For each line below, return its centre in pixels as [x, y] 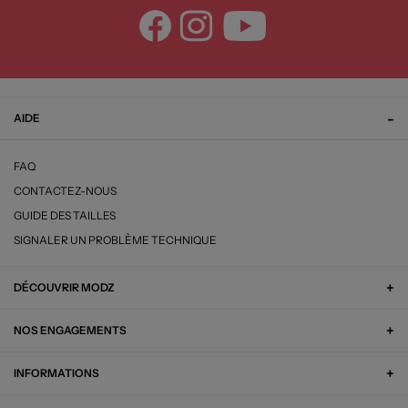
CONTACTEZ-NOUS [65, 191]
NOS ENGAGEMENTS [70, 331]
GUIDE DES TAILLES [65, 216]
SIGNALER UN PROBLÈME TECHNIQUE [115, 240]
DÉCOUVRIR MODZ [64, 288]
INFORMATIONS [56, 373]
